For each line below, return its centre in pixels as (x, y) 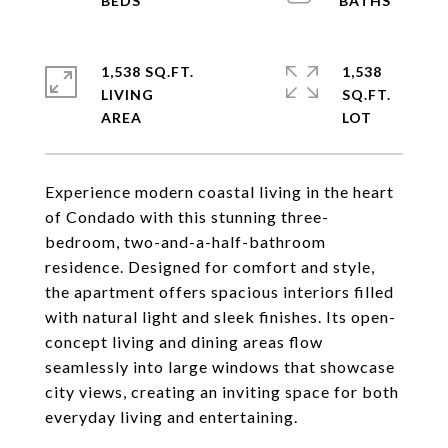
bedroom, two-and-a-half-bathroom (185, 241)
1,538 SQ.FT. (147, 71)
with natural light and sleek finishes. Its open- (220, 316)
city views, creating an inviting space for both (222, 391)
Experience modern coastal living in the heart (219, 191)
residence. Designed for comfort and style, (210, 266)
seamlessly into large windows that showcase (220, 366)
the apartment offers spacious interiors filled (219, 291)
